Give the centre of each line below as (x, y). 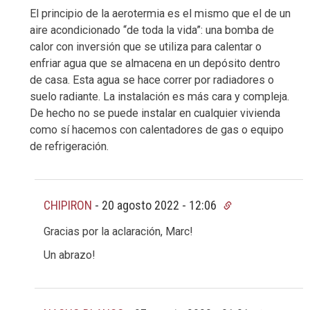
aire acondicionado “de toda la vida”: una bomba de (152, 30)
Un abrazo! (70, 255)
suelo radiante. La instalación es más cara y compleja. (159, 96)
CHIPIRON (68, 205)
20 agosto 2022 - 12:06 (161, 205)
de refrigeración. (69, 146)
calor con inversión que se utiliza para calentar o (146, 46)
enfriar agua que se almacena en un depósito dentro (155, 63)
